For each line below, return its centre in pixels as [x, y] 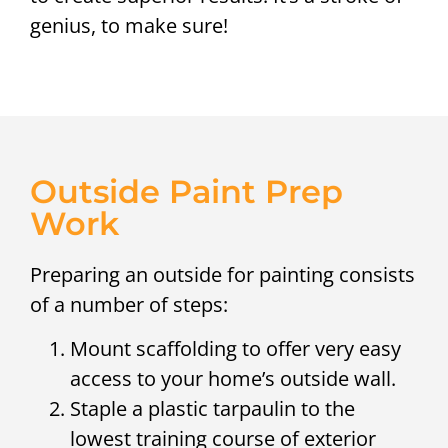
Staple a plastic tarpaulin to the [212, 408]
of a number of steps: [129, 304]
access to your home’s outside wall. [233, 378]
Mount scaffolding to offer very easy [235, 348]
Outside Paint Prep [186, 191]
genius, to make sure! [129, 26]
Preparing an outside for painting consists [222, 274]
